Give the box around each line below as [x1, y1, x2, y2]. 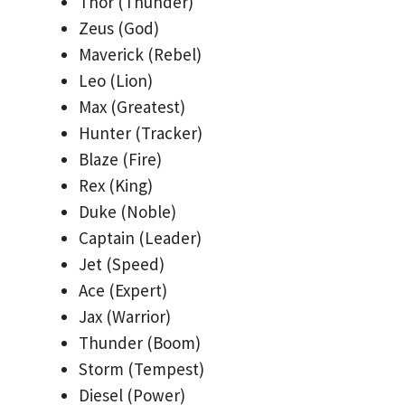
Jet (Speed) [79, 253, 165, 276]
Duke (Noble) [79, 201, 176, 223]
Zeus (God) [79, 17, 159, 40]
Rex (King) [79, 174, 153, 197]
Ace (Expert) [79, 279, 167, 302]
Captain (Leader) [79, 227, 202, 250]
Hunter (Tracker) [79, 122, 202, 145]
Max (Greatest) [79, 96, 185, 118]
